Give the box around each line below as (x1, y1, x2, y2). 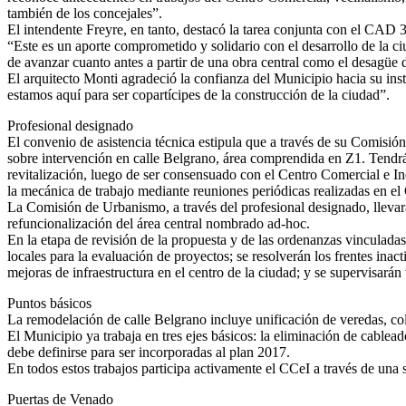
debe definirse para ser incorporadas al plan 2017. (7, 344, 290, 361)
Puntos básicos (7, 295, 92, 312)
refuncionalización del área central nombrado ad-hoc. (7, 216, 310, 232)
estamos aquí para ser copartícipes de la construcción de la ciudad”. (7, 87, 390, 103)
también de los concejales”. (7, 5, 162, 22)
